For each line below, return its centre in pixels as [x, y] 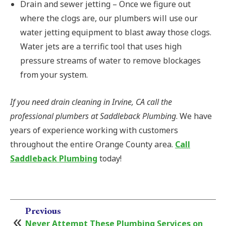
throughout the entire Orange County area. [93, 145]
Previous [43, 211]
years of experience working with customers [94, 130]
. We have [194, 116]
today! [109, 159]
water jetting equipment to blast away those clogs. [116, 33]
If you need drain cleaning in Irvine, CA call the [91, 102]
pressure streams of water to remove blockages [110, 61]
